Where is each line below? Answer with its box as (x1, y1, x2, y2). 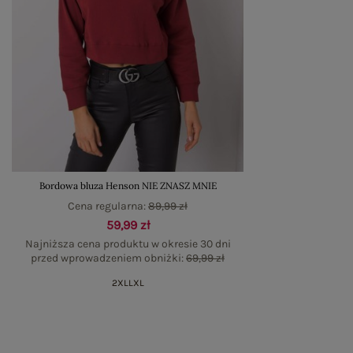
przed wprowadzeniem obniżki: (31, 251, 186, 265)
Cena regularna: (68, 199, 148, 213)
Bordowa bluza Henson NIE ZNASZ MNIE (39, 179, 217, 191)
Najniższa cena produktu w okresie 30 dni (24, 236, 231, 251)
